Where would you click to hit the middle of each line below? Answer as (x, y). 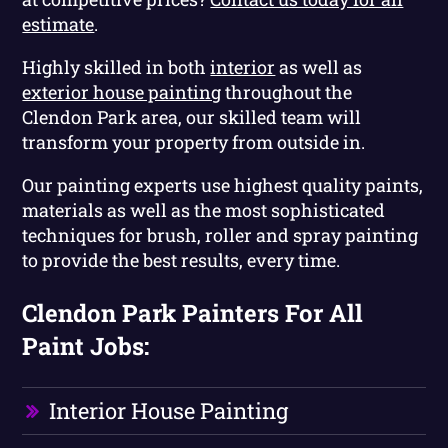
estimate (58, 23)
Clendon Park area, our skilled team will (192, 116)
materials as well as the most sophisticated (204, 209)
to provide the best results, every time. (181, 259)
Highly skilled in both (116, 66)
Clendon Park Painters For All (193, 312)
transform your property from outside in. (194, 141)
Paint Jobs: (86, 345)
